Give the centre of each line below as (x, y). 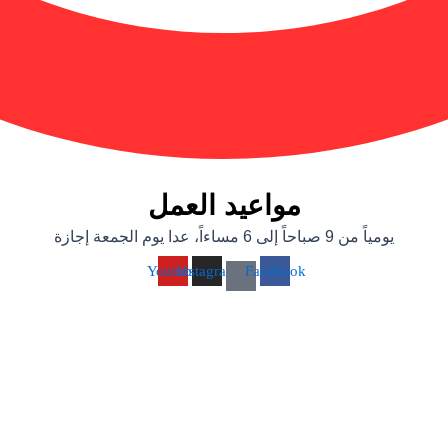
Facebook (275, 270)
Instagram (207, 270)
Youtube (173, 270)
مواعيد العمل (224, 205)
